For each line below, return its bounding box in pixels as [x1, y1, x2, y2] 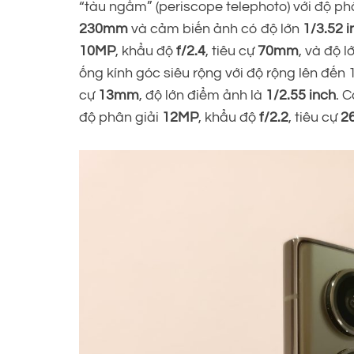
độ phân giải [79, 109, 162, 125]
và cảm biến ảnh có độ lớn [128, 21, 303, 36]
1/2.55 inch [265, 87, 336, 103]
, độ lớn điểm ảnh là [139, 87, 265, 103]
